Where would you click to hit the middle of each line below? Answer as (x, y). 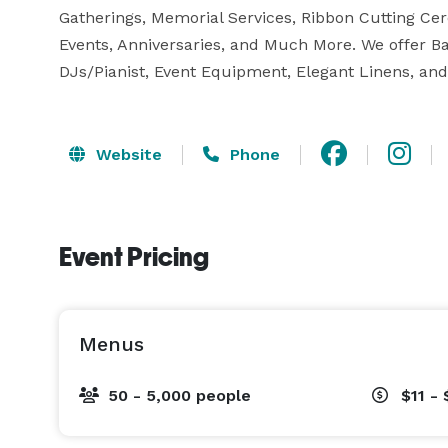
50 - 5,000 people (179, 395)
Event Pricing (134, 257)
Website (126, 154)
